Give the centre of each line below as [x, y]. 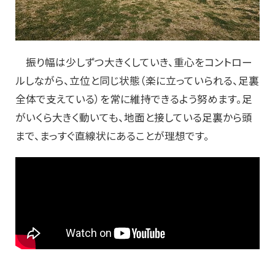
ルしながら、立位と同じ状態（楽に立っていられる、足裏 [137, 81]
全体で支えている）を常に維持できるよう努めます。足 [134, 99]
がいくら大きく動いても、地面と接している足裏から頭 [134, 118]
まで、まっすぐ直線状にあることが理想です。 [112, 136]
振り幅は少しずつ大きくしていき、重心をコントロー [134, 62]
